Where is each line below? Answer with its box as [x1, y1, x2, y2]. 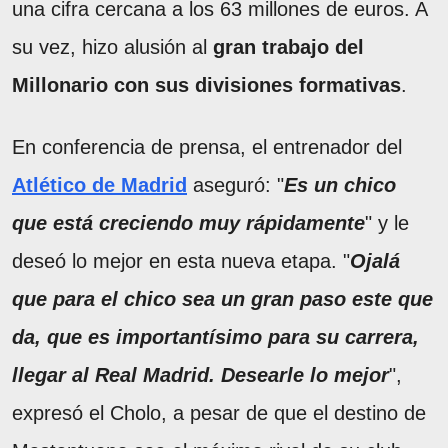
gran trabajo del [213, 35, 364, 58]
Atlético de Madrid [12, 173, 187, 196]
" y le [365, 211, 409, 234]
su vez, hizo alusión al [12, 35, 213, 58]
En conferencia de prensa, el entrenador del [12, 135, 402, 158]
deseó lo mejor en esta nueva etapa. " [12, 249, 350, 272]
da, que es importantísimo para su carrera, [12, 325, 419, 348]
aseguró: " [187, 173, 284, 196]
